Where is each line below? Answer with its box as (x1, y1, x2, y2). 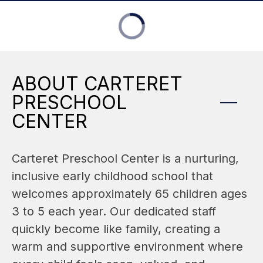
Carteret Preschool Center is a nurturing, (12, 151, 239, 166)
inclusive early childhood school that (12, 168, 213, 183)
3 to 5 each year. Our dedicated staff (12, 204, 216, 218)
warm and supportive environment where (12, 239, 243, 254)
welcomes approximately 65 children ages (12, 186, 247, 201)
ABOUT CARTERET (12, 72, 183, 95)
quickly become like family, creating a (12, 221, 220, 236)
